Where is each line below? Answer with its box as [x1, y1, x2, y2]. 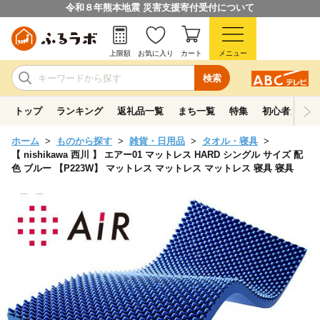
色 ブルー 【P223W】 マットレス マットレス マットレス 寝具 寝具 [11, 163, 294, 174]
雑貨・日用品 [129, 136, 185, 146]
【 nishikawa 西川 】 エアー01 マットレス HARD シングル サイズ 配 [11, 149, 303, 160]
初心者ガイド [262, 106, 318, 116]
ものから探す [56, 136, 112, 146]
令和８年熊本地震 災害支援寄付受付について [66, 2, 254, 13]
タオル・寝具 [202, 136, 258, 146]
